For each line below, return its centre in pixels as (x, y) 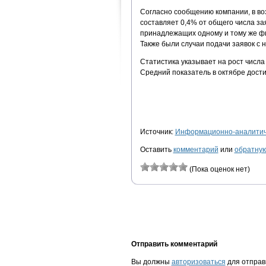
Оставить (156, 149)
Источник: (157, 132)
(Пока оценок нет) (218, 169)
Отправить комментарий (174, 244)
